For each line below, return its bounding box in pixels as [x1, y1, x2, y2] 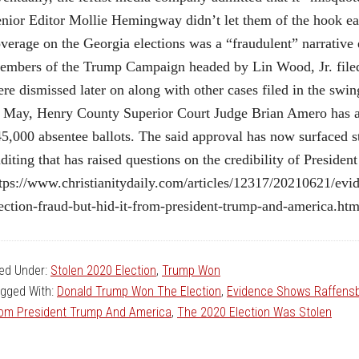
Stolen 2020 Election [50, 263, 156, 279]
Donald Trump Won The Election [57, 284, 221, 300]
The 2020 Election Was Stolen [177, 305, 332, 321]
